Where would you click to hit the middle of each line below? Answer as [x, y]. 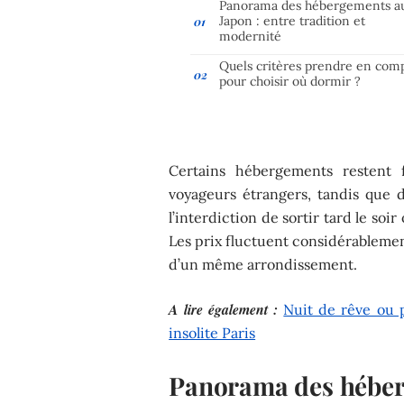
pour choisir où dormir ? [290, 81]
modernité [251, 36]
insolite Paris [212, 332]
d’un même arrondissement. [263, 264]
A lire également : [224, 309]
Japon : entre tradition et [293, 20]
